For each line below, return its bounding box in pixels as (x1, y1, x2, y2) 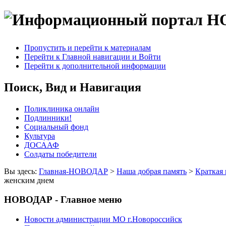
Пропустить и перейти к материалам (24, 43, 151, 52)
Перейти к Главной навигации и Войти (24, 52, 161, 61)
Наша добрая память (117, 166, 187, 176)
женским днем (4, 176, 54, 185)
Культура (24, 131, 55, 140)
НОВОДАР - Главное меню (4, 194, 122, 205)
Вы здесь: (4, 166, 39, 176)
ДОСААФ (24, 140, 59, 149)
